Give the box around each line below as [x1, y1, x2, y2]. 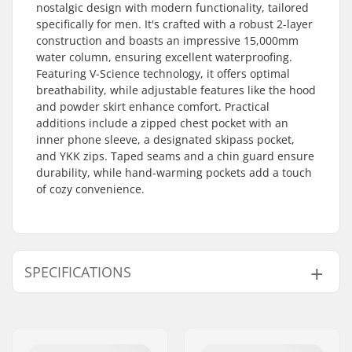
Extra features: [48, 302, 125, 317]
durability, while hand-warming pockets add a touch [36, 164, 312, 180]
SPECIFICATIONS [24, 262, 131, 281]
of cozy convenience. [36, 181, 145, 196]
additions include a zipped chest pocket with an [36, 115, 288, 130]
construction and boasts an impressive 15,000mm [36, 32, 299, 48]
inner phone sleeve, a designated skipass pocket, [36, 131, 295, 147]
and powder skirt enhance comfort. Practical [36, 98, 269, 114]
